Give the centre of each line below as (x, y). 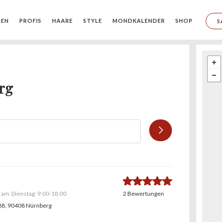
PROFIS (30, 21)
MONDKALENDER (139, 21)
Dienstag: (24, 194)
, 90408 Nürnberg (28, 205)
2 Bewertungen (144, 194)
